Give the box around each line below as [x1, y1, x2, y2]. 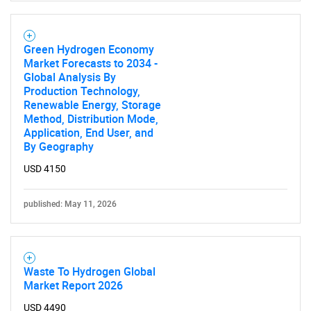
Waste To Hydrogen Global [24, 264, 155, 279]
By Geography [24, 139, 94, 154]
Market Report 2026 [24, 278, 123, 293]
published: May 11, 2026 [24, 199, 117, 209]
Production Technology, [24, 83, 140, 99]
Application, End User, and [24, 125, 153, 140]
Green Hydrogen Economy [24, 42, 154, 57]
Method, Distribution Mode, [24, 111, 158, 126]
